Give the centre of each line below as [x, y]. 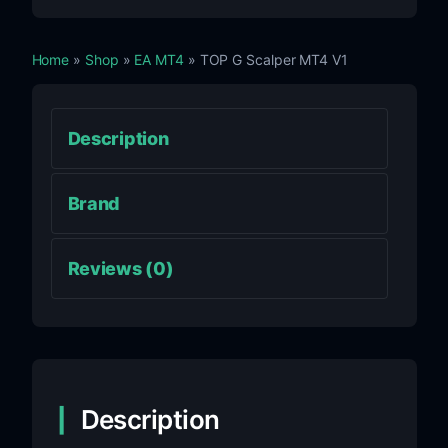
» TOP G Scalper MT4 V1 [265, 59]
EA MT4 [159, 59]
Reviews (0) [120, 268]
